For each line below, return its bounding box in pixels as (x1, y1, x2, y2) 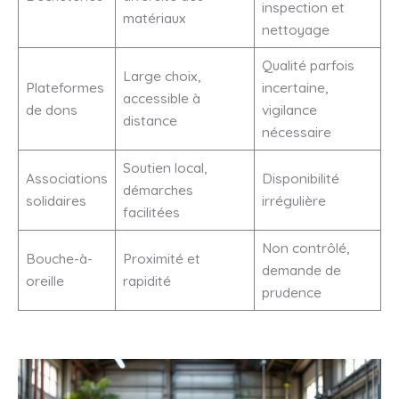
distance (122, 111, 177, 130)
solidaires (25, 191, 86, 210)
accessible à (122, 89, 200, 108)
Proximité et (122, 249, 200, 268)
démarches (122, 181, 193, 199)
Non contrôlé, (261, 239, 349, 257)
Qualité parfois (261, 56, 354, 75)
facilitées (122, 203, 180, 222)
